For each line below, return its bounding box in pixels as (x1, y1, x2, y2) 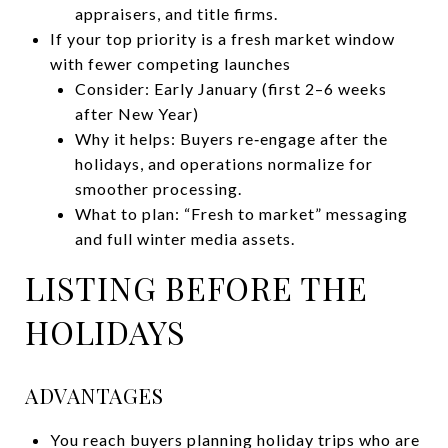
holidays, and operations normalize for (74, 153, 373, 173)
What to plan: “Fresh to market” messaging (74, 203, 408, 223)
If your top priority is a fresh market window (49, 28, 395, 48)
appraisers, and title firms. (74, 3, 278, 23)
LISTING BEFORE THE (25, 265, 368, 309)
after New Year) (74, 103, 199, 123)
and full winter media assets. (74, 228, 295, 248)
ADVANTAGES (25, 380, 163, 409)
